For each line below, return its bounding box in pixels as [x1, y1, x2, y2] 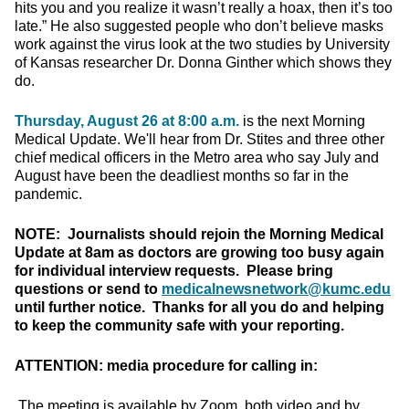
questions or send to [15, 281, 162, 297]
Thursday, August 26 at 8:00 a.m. [15, 113, 239, 129]
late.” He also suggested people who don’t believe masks [15, 18, 383, 34]
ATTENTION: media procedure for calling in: [15, 358, 318, 373]
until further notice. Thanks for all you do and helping [15, 299, 384, 315]
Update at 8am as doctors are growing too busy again [15, 245, 384, 260]
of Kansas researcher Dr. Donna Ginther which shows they [15, 55, 392, 70]
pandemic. [15, 186, 82, 202]
